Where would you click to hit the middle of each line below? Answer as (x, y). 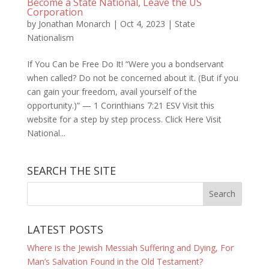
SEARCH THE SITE (71, 170)
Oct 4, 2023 (142, 23)
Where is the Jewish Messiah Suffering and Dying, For (130, 247)
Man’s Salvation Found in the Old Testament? (115, 261)
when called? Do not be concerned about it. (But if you (132, 77)
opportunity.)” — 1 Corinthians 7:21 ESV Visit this (120, 105)
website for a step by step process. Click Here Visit (124, 119)
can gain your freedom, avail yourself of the (112, 91)
